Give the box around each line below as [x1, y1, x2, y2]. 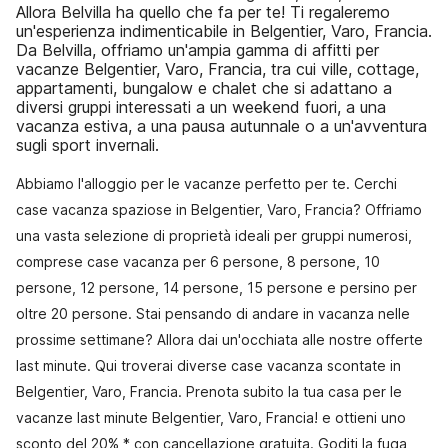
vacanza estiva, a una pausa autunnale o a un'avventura [16, 116, 427, 136]
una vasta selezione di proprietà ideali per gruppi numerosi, [16, 227, 412, 244]
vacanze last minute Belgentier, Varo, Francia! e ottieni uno [16, 409, 406, 426]
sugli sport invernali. [16, 135, 159, 155]
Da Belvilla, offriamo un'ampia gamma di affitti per [16, 40, 379, 60]
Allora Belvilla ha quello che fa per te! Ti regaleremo [16, 2, 390, 22]
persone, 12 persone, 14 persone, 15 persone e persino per [16, 279, 417, 296]
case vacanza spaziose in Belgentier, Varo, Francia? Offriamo [16, 201, 422, 218]
